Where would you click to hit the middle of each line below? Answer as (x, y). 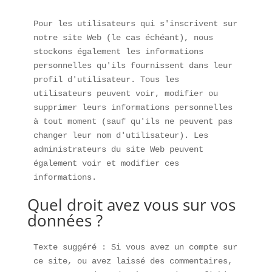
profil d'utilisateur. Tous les (106, 80)
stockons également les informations (118, 52)
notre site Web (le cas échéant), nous (123, 38)
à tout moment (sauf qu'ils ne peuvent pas (133, 121)
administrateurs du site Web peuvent (118, 149)
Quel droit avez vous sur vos (131, 205)
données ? (65, 220)
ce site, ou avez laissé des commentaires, (133, 261)
